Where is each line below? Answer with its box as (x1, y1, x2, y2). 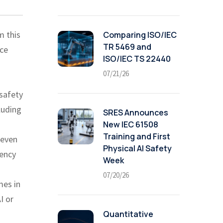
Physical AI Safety (103, 143, 172, 154)
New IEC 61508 (103, 119, 158, 130)
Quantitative (103, 209, 153, 220)
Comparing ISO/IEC (103, 29, 177, 40)
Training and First (103, 131, 170, 142)
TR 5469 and (103, 41, 151, 52)
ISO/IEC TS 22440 (103, 53, 171, 64)
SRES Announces (103, 107, 168, 118)
